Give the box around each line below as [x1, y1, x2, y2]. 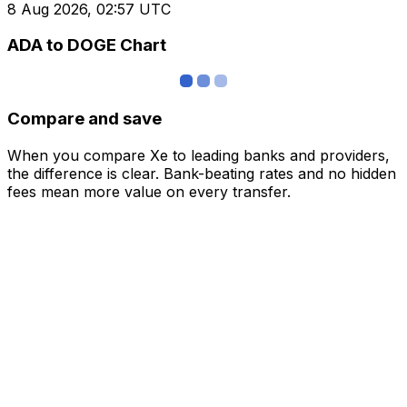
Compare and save [7, 107, 162, 129]
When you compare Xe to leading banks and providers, [7, 145, 390, 164]
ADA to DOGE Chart [7, 35, 166, 56]
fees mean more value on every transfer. [7, 182, 291, 201]
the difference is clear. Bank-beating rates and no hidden [7, 164, 396, 183]
